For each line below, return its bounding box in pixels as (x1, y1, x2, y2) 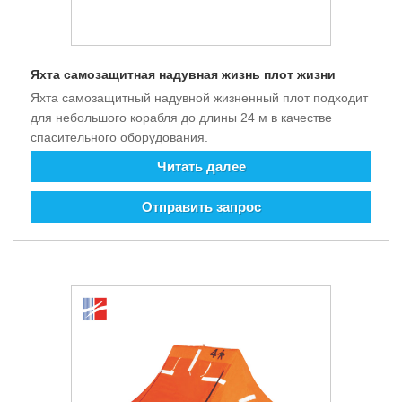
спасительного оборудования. (31, 130, 208, 145)
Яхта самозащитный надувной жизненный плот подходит (31, 91, 368, 106)
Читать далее (156, 159, 246, 175)
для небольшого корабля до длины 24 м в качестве (31, 110, 332, 126)
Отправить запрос (141, 199, 261, 215)
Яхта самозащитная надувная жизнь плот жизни (31, 66, 336, 82)
